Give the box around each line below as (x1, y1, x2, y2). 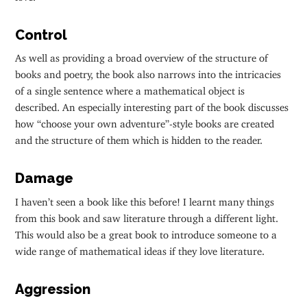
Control (15, 26, 68, 43)
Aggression (15, 280, 91, 297)
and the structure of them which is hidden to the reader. (15, 134, 263, 142)
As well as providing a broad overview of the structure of (15, 51, 269, 60)
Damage (15, 170, 74, 187)
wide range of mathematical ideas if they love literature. (15, 244, 265, 252)
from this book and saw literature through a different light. (15, 211, 279, 219)
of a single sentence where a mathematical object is (15, 84, 245, 93)
